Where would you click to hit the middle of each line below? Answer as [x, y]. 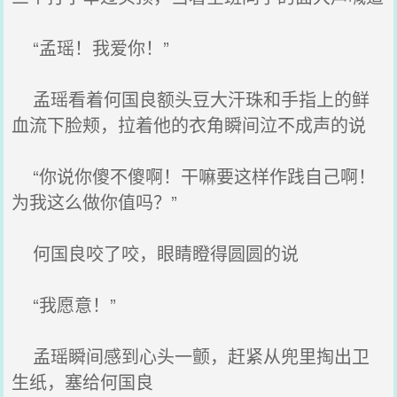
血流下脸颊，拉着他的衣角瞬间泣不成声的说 [189, 125]
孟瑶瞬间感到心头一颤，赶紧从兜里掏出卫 [191, 356]
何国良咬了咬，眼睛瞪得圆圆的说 [156, 253]
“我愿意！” [64, 304]
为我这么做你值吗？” [95, 202]
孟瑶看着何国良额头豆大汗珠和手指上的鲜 [191, 99]
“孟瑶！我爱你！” [91, 47]
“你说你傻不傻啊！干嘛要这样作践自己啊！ [194, 176]
